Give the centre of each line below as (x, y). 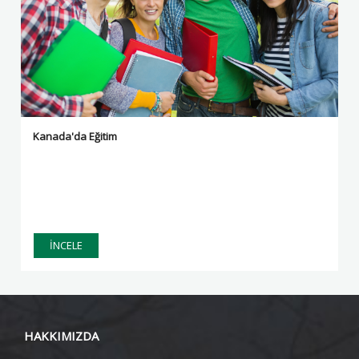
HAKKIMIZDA (61, 336)
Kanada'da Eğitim (75, 136)
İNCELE (67, 245)
